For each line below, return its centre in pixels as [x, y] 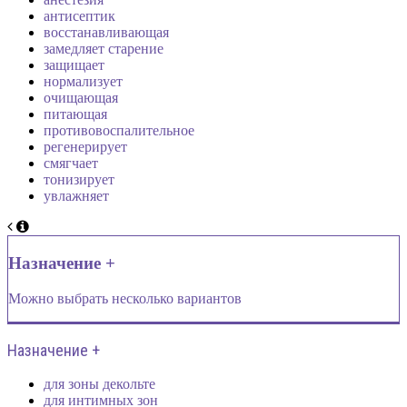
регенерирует [85, 147]
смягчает [71, 164]
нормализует [83, 82]
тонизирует [79, 180]
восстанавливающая [106, 33]
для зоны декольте [99, 383]
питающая [75, 114]
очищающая [81, 98]
